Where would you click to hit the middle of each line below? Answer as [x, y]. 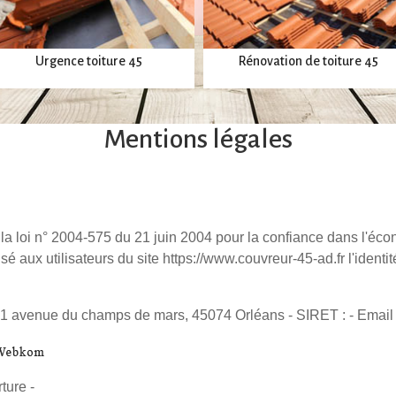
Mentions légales [198, 139]
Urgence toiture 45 [88, 61]
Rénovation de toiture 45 [309, 61]
